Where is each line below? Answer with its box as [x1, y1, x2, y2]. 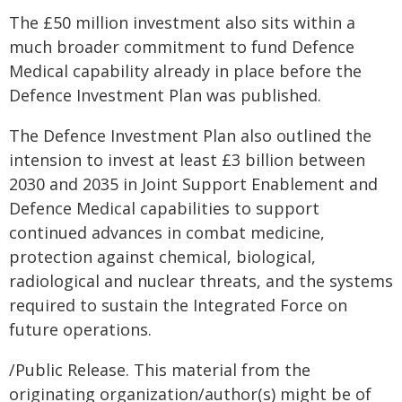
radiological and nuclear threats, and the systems [9, 270, 393, 292]
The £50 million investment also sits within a [9, 12, 355, 33]
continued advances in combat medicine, [9, 222, 325, 243]
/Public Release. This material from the [9, 359, 310, 380]
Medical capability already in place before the [9, 60, 362, 82]
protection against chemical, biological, [9, 246, 316, 267]
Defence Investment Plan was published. [9, 84, 321, 106]
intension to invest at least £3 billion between [9, 149, 365, 170]
